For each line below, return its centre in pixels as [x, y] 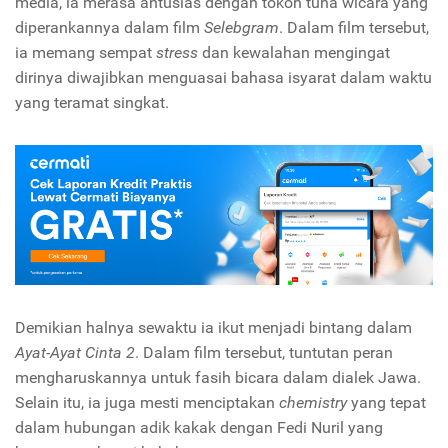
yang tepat [388, 402]
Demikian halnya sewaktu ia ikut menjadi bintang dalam [213, 327]
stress [177, 53]
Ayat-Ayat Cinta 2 [75, 352]
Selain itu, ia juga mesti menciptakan [147, 402]
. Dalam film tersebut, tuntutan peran [264, 352]
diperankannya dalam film [109, 28]
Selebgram [241, 28]
